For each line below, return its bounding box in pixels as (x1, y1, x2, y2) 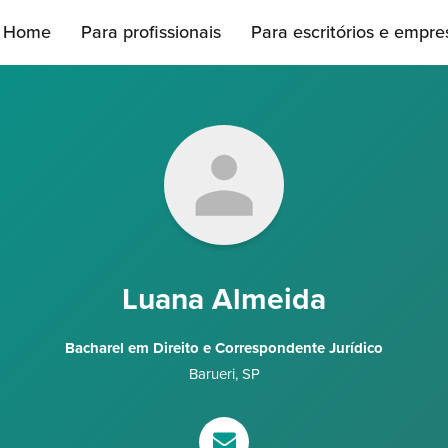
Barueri (188, 365, 235, 383)
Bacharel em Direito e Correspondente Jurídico (65, 339, 383, 357)
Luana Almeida (122, 281, 326, 318)
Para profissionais (81, 21, 221, 43)
